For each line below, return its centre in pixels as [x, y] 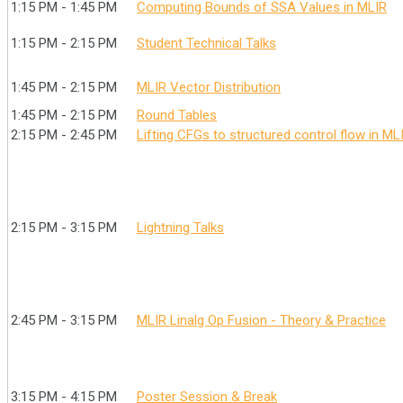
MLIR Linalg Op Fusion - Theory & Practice [261, 320]
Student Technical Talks [206, 43]
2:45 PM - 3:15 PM [64, 320]
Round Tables [177, 115]
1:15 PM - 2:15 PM [64, 43]
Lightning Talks [180, 228]
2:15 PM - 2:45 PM [64, 135]
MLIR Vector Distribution [209, 87]
